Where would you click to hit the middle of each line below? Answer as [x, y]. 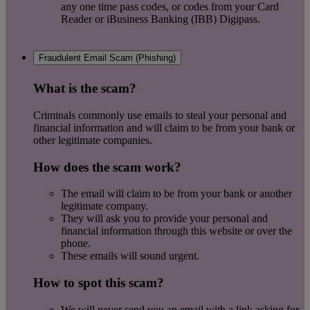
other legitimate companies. [93, 140]
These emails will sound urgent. [130, 256]
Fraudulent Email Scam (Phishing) [107, 57]
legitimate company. [104, 206]
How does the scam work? [107, 167]
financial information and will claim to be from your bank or [164, 127]
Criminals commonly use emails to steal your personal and [160, 115]
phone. [76, 244]
